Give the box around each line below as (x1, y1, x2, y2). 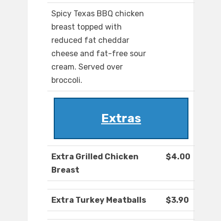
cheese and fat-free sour (51, 49, 146, 59)
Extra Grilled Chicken (51, 152, 139, 162)
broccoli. (51, 75, 82, 85)
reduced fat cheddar (51, 36, 129, 45)
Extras (101, 111, 141, 126)
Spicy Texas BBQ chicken (51, 9, 144, 19)
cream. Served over (51, 62, 123, 72)
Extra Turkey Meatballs (51, 195, 146, 205)
